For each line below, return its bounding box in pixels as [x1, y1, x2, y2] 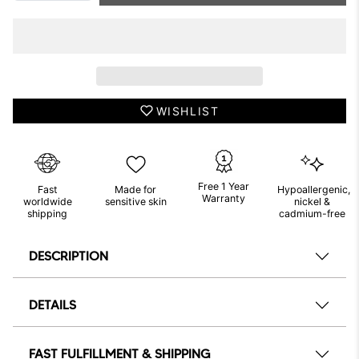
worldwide [22, 195, 72, 208]
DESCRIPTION [29, 248, 108, 264]
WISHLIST [155, 103, 220, 118]
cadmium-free [278, 207, 345, 220]
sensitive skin [104, 195, 167, 208]
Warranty [202, 192, 245, 204]
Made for [115, 183, 156, 196]
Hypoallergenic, [277, 183, 350, 196]
